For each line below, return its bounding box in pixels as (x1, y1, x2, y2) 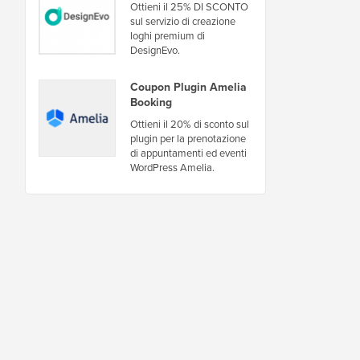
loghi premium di (130, 27, 205, 43)
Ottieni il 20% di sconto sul (130, 116, 249, 131)
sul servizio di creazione (130, 13, 235, 28)
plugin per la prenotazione (130, 130, 246, 145)
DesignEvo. (130, 42, 180, 57)
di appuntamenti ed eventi (130, 145, 247, 160)
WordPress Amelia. (130, 159, 215, 174)
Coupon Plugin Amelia (130, 78, 247, 95)
